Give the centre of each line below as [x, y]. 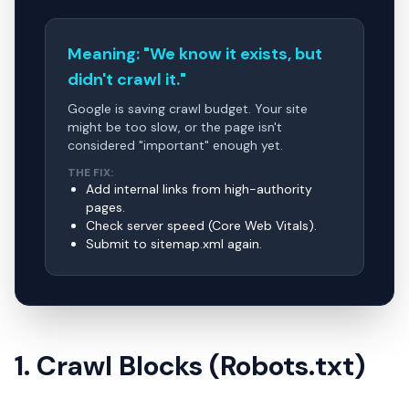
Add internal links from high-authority [199, 189]
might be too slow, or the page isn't [175, 127]
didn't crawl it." [127, 79]
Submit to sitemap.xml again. [174, 244]
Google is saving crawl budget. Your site [188, 109]
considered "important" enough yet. [175, 145]
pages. [105, 207]
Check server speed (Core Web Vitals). [201, 225]
